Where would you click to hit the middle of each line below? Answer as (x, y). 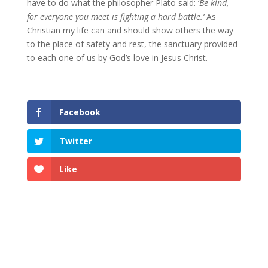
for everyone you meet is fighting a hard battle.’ (115, 17)
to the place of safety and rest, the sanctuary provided (132, 44)
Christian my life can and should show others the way (130, 31)
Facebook (80, 112)
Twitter (75, 141)
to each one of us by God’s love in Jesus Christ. (117, 58)
